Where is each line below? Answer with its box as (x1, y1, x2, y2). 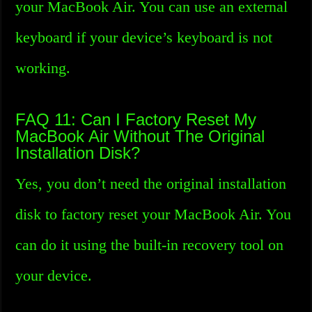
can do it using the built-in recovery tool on (15, 236, 284, 253)
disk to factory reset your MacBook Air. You (15, 205, 292, 223)
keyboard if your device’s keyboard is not (15, 29, 273, 46)
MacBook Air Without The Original (15, 127, 265, 146)
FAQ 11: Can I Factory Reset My (15, 110, 257, 129)
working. (15, 59, 71, 77)
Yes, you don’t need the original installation (15, 175, 287, 192)
